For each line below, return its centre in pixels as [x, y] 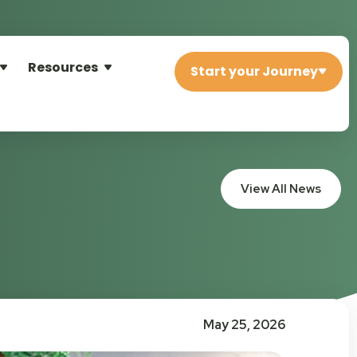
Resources [63, 67]
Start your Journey [255, 71]
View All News [280, 188]
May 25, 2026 [244, 325]
